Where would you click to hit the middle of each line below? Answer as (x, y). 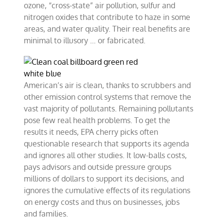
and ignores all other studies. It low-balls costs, (106, 155)
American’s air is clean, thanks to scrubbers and (108, 85)
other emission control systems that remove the (108, 97)
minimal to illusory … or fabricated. (85, 40)
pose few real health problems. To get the (97, 120)
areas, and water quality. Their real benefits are (107, 29)
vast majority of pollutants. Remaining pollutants (109, 109)
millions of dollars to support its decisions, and (104, 179)
